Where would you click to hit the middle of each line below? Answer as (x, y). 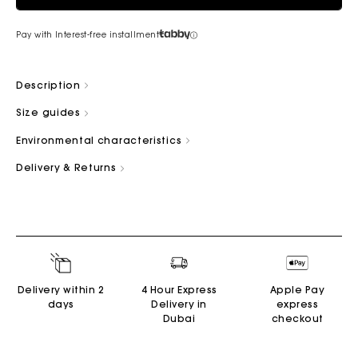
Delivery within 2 (61, 289)
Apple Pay (297, 289)
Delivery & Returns (68, 168)
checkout (297, 318)
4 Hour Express (179, 289)
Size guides (50, 113)
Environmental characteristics (100, 140)
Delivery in (179, 304)
